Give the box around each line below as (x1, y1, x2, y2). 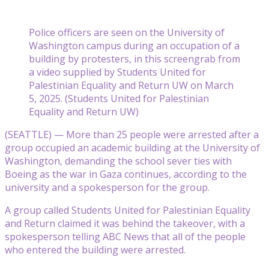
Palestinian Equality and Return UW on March (29, 78, 234, 92)
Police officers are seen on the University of (29, 25, 225, 39)
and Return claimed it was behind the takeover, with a (5, 216, 245, 230)
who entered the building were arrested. (5, 243, 186, 256)
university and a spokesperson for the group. (5, 180, 210, 194)
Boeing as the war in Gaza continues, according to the (5, 167, 247, 181)
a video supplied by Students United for (29, 65, 206, 79)
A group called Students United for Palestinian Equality (5, 203, 250, 217)
